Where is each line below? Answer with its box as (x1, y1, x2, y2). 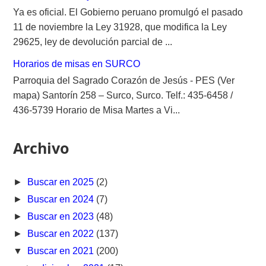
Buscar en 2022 (27, 228, 97, 239)
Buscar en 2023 (27, 211, 97, 221)
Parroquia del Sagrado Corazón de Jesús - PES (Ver (13, 75, 235, 85)
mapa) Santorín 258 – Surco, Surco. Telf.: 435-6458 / (13, 90, 233, 100)
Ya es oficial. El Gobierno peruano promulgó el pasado (13, 7, 243, 17)
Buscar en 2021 (27, 245, 97, 256)
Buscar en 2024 (27, 194, 97, 204)
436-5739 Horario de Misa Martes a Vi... (13, 104, 180, 115)
